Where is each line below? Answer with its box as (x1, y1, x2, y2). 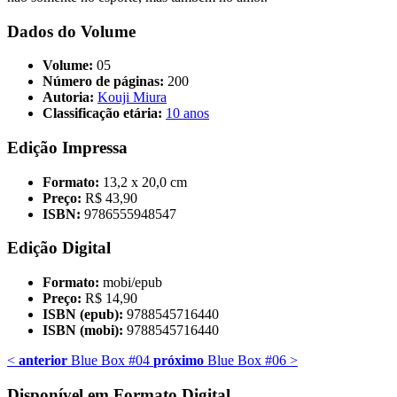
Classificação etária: (43, 105, 162, 121)
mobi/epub (103, 275, 162, 291)
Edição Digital (7, 238, 111, 258)
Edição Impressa (7, 138, 128, 158)
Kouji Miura (97, 90, 167, 105)
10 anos (166, 105, 209, 121)
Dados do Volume (7, 21, 136, 41)
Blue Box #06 (204, 353, 286, 369)
